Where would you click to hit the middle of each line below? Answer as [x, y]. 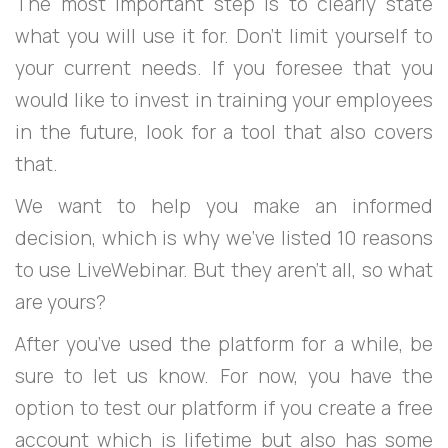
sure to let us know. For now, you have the [224, 375]
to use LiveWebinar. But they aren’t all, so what [224, 269]
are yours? [60, 301]
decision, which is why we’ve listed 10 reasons [224, 237]
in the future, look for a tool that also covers [224, 131]
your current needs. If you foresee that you [224, 67]
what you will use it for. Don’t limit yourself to [224, 35]
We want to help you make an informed [224, 205]
